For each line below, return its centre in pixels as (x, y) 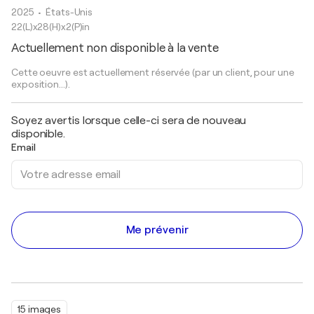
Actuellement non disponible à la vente (115, 48)
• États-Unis (67, 12)
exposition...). (41, 84)
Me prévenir (157, 230)
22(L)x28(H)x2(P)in (51, 27)
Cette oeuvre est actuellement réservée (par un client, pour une (153, 72)
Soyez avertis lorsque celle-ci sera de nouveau (129, 121)
